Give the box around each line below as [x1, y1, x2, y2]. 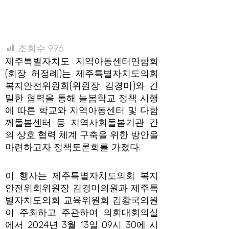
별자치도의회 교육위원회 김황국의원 [5, 194, 158, 206]
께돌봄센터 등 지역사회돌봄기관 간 [5, 117, 158, 128]
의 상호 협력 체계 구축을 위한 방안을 [5, 129, 158, 141]
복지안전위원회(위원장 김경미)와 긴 [5, 80, 158, 91]
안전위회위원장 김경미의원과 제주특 [5, 182, 158, 194]
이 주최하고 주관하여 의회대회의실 [5, 207, 158, 218]
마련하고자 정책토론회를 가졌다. [5, 142, 141, 153]
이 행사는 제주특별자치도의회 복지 [5, 170, 158, 181]
